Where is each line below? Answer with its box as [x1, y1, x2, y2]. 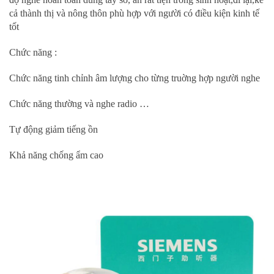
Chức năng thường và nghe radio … [9, 98, 149, 109]
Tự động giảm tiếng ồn [9, 124, 98, 135]
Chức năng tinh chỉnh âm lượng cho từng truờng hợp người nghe [9, 73, 260, 84]
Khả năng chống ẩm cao [9, 150, 103, 161]
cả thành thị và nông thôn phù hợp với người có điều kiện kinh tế [9, 8, 259, 19]
